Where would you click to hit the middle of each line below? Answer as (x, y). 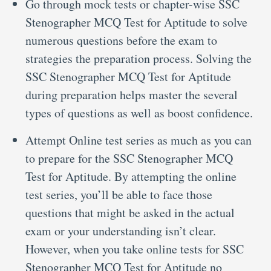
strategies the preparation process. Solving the (139, 58)
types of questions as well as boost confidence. (139, 113)
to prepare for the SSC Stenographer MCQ (129, 158)
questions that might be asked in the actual (130, 212)
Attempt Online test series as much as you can (139, 140)
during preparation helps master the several (132, 94)
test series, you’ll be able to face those (119, 194)
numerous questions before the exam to (121, 40)
